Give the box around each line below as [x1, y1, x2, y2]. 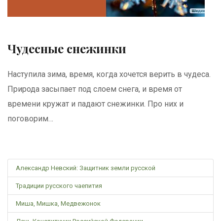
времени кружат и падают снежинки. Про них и [7, 99, 184, 109]
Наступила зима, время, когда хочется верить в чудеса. [7, 70, 211, 79]
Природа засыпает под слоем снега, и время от [7, 84, 182, 94]
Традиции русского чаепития [16, 182, 102, 189]
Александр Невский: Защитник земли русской [16, 164, 155, 172]
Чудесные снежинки [7, 40, 126, 56]
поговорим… [7, 114, 53, 123]
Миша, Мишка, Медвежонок [16, 200, 101, 207]
